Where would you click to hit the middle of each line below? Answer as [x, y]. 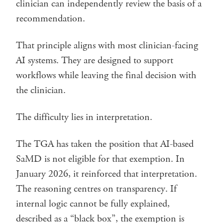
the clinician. [41, 90]
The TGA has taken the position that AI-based [105, 144]
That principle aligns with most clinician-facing [107, 45]
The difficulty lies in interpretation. [84, 117]
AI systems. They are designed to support [95, 60]
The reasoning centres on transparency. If [96, 189]
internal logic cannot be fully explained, [93, 204]
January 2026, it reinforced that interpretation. [107, 174]
